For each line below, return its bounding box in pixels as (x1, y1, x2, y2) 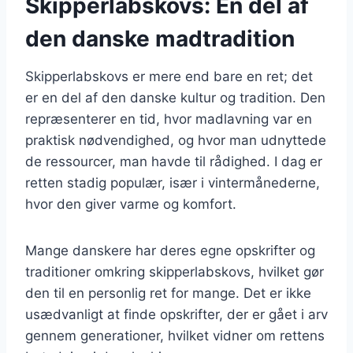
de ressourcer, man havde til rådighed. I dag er (25, 153, 322, 169)
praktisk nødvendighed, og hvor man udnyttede (25, 132, 326, 148)
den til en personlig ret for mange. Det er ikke (25, 284, 311, 301)
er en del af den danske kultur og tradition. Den (25, 89, 325, 106)
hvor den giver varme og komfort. (25, 195, 236, 212)
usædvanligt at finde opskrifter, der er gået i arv (25, 306, 328, 322)
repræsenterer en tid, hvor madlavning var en (25, 110, 312, 127)
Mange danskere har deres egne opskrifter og (25, 242, 315, 258)
